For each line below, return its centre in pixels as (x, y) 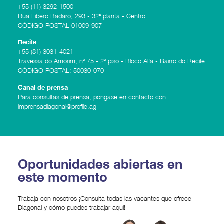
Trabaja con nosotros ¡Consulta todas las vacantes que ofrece (104, 199)
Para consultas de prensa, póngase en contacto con (92, 97)
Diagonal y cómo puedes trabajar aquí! (71, 208)
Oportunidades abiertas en (100, 164)
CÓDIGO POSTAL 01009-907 (60, 25)
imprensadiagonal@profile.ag (57, 106)
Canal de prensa (43, 87)
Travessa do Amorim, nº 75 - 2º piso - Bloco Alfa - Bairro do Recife (111, 61)
